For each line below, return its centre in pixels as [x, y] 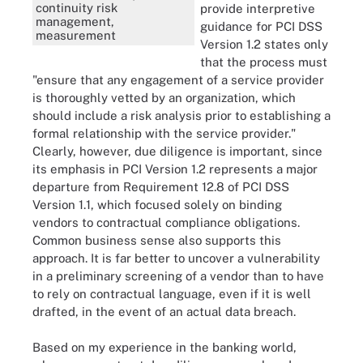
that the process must [264, 62]
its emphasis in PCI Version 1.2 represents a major [175, 169]
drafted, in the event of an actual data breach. [164, 311]
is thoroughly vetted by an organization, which [164, 97]
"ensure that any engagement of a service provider [178, 79]
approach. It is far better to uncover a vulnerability [176, 258]
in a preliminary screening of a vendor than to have [178, 275]
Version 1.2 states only [264, 44]
